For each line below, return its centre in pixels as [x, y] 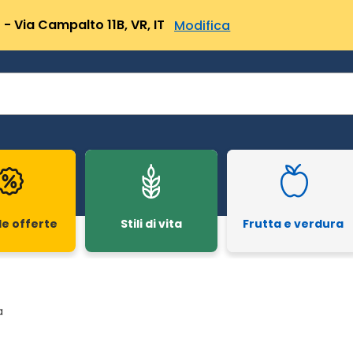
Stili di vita [151, 223]
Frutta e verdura [293, 223]
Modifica [203, 25]
